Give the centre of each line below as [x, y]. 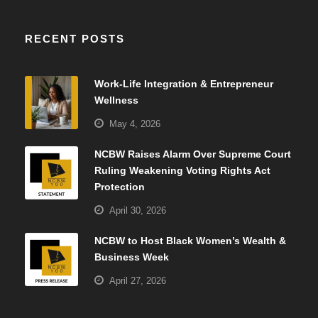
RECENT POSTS [75, 38]
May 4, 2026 [135, 124]
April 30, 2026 [138, 210]
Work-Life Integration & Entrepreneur [184, 83]
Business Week [132, 257]
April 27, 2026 [138, 280]
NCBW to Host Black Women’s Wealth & [190, 240]
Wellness [116, 100]
